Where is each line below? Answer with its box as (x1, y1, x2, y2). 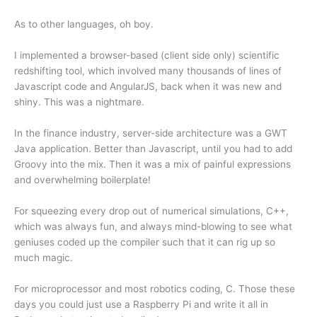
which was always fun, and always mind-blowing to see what (14, 220, 292, 232)
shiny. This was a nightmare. (14, 96, 144, 108)
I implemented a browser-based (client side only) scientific (14, 50, 279, 62)
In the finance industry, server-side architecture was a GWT (14, 127, 287, 139)
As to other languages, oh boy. (14, 18, 154, 30)
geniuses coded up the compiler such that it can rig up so (14, 236, 275, 248)
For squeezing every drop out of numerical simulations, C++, (14, 204, 289, 217)
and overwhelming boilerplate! (14, 173, 151, 185)
